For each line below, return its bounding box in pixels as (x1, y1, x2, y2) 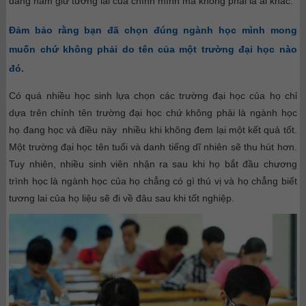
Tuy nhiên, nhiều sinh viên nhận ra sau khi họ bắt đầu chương (9, 158, 297, 169)
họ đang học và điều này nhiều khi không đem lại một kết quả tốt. (9, 124, 297, 135)
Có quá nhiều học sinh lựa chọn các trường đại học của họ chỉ (9, 89, 297, 101)
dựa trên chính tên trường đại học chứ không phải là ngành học (9, 107, 297, 118)
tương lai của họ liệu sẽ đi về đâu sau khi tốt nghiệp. (9, 192, 235, 204)
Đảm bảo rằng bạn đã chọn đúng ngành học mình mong (9, 24, 297, 36)
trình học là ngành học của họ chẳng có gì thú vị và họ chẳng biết (9, 175, 297, 186)
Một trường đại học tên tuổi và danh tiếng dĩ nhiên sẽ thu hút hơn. (9, 141, 297, 152)
